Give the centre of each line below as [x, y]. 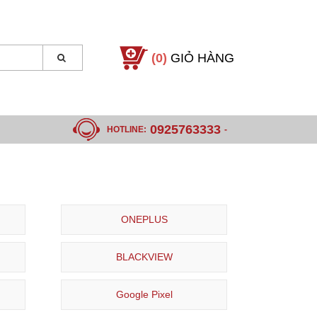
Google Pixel [144, 295]
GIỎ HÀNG [202, 58]
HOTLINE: [127, 129]
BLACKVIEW [144, 257]
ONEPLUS [144, 220]
